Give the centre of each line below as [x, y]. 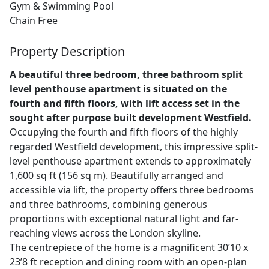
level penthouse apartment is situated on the [118, 89]
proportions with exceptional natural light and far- [124, 219]
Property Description [67, 52]
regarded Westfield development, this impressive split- [134, 147]
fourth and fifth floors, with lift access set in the [125, 104]
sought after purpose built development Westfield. [131, 118]
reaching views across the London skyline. [105, 233]
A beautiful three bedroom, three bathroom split [126, 75]
